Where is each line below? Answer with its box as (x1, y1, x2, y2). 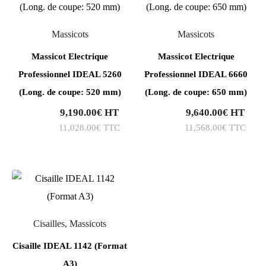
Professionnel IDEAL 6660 (144, 69, 248, 80)
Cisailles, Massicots (33, 218, 107, 229)
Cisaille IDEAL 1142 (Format (12, 241, 128, 251)
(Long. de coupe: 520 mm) (18, 87, 121, 97)
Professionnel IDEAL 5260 (18, 69, 122, 80)
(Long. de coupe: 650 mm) (145, 87, 248, 97)
